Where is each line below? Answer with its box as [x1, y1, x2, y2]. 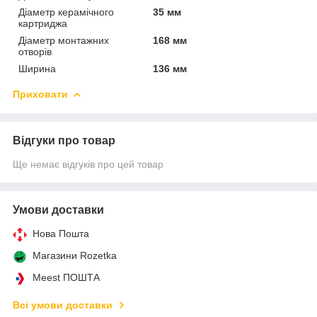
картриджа [18, 17, 67, 29]
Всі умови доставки [13, 299, 113, 311]
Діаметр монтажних [18, 34, 109, 46]
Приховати [13, 88, 68, 100]
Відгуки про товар [13, 134, 115, 146]
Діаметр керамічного [18, 6, 114, 18]
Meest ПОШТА [33, 271, 100, 283]
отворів [18, 45, 52, 57]
